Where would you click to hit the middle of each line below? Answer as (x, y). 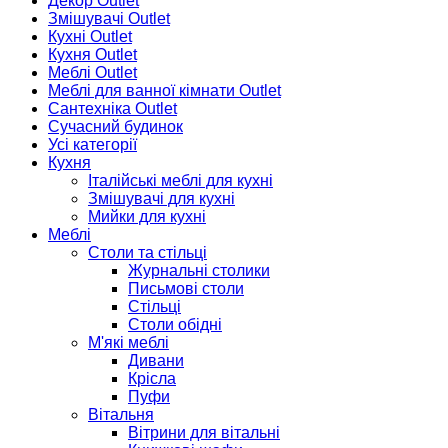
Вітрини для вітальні (204, 433)
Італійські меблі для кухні (180, 181)
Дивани (156, 361)
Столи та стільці (147, 253)
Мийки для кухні (147, 217)
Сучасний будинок (115, 127)
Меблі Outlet (92, 73)
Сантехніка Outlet (112, 109)
